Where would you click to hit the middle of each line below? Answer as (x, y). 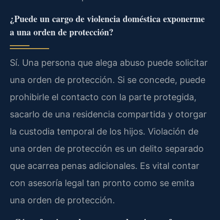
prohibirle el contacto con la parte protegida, (103, 97)
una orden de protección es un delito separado (107, 148)
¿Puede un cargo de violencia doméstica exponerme (107, 18)
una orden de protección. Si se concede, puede (108, 80)
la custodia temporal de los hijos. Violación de (104, 131)
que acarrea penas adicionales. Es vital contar (105, 165)
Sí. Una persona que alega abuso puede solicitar (109, 62)
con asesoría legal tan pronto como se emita (102, 183)
